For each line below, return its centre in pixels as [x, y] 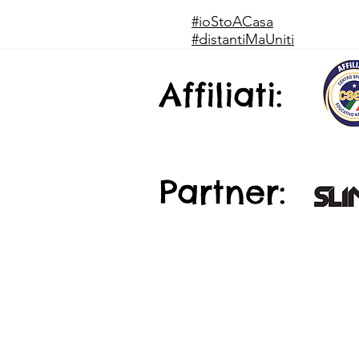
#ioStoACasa [232, 22]
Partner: [222, 192]
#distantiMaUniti [243, 39]
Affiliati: [221, 95]
